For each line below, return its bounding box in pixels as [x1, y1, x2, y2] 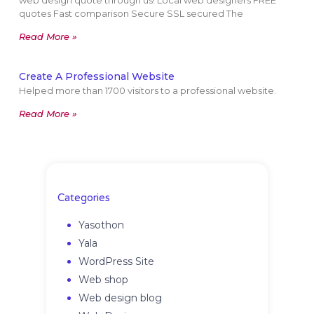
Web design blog [78, 292, 163, 305]
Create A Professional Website [18, 70, 175, 83]
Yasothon [78, 219, 125, 232]
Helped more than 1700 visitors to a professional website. [18, 85, 276, 97]
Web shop [78, 273, 129, 287]
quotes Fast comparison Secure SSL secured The [18, 8, 243, 20]
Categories [57, 191, 111, 205]
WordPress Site [78, 255, 155, 268]
